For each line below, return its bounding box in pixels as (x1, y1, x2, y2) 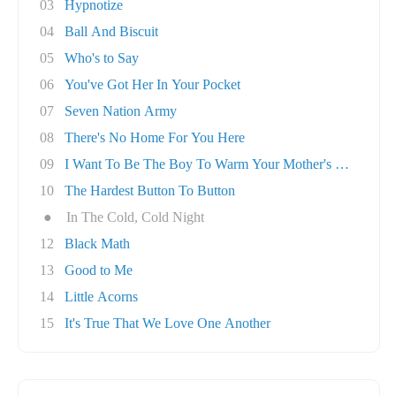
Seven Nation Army (65, 103, 177, 118)
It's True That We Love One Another (65, 316, 270, 331)
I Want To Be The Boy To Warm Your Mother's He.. (65, 156, 359, 171)
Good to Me (65, 263, 133, 278)
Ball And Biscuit (65, 24, 158, 39)
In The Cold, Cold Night (66, 209, 204, 225)
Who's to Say (65, 50, 139, 65)
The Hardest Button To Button (65, 183, 235, 198)
